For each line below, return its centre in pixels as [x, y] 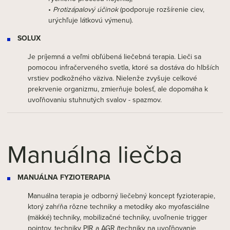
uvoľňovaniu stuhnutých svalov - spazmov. [95, 100]
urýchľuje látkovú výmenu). [91, 20]
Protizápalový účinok [85, 9]
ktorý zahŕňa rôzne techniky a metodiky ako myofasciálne [119, 206]
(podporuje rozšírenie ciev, [161, 9]
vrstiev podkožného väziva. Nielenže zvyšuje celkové [112, 78]
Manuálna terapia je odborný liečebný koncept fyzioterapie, [121, 196]
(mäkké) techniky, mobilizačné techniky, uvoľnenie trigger [118, 217]
